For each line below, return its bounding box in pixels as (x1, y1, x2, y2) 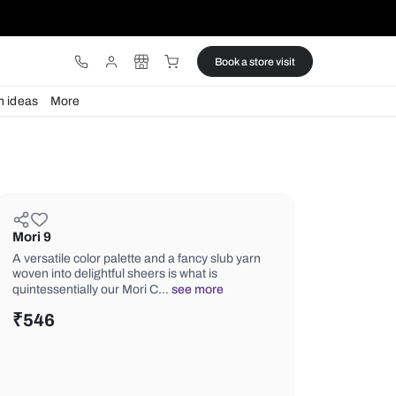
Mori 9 (154, 270, 201, 287)
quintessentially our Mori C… (154, 332, 342, 349)
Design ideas (98, 110, 185, 127)
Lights (43, 110, 85, 127)
